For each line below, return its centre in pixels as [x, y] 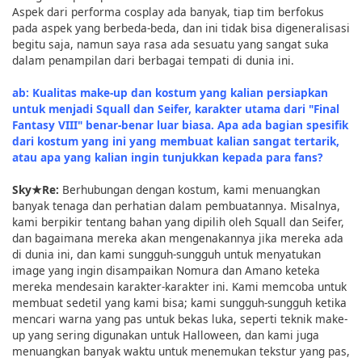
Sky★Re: [37, 189]
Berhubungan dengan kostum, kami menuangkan [191, 189]
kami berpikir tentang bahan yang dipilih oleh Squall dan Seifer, [178, 221]
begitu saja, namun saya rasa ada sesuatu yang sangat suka [170, 44]
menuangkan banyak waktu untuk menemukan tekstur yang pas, [181, 351]
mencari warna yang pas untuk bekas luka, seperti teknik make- [180, 318]
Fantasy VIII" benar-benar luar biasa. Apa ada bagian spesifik [180, 124]
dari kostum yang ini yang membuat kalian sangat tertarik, [176, 141]
